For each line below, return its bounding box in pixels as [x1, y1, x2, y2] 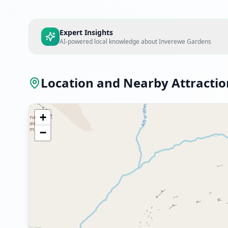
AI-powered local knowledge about [60, 37, 159, 46]
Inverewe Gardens [159, 37, 211, 46]
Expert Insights [60, 27, 113, 37]
